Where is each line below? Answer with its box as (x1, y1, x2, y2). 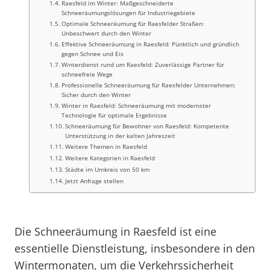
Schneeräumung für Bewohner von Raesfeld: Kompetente (65, 122, 230, 130)
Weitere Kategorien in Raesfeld (65, 154, 155, 162)
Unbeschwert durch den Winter (61, 29, 152, 37)
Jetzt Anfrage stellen (65, 177, 124, 185)
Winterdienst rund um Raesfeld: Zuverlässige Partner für (61, 60, 225, 69)
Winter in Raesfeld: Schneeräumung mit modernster (61, 101, 212, 110)
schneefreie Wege (61, 70, 113, 78)
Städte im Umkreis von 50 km (65, 165, 150, 174)
